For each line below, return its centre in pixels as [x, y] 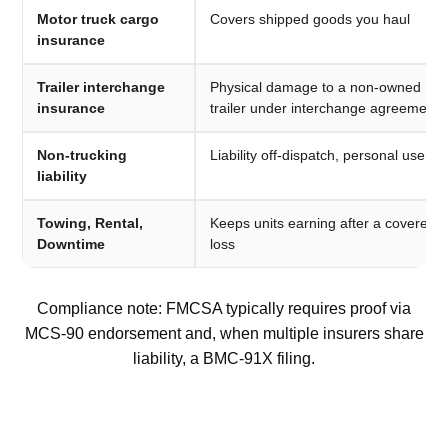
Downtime [71, 244]
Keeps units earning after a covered [323, 223]
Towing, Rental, [90, 223]
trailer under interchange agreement [325, 108]
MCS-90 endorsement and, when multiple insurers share [224, 334]
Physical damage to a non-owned [316, 87]
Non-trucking [82, 155]
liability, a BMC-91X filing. [224, 359]
